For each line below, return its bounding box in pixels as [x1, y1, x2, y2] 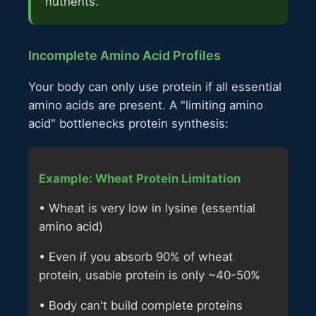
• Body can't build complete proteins [39, 298, 243, 313]
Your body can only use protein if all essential [28, 79, 281, 94]
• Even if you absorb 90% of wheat [39, 250, 233, 265]
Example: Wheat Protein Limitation [39, 171, 241, 186]
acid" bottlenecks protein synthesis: [28, 116, 229, 130]
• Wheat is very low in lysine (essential [39, 201, 255, 216]
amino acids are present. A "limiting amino [28, 97, 263, 112]
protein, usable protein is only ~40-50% [39, 268, 260, 283]
